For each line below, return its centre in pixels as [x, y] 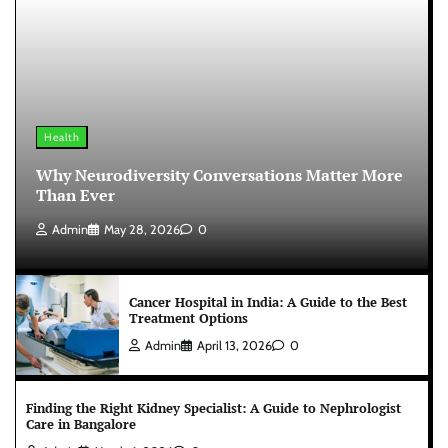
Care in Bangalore [81, 424]
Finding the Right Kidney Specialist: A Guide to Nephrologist [213, 408]
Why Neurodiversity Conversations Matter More [219, 174]
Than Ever [75, 194]
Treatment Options [188, 318]
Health [61, 136]
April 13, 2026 [234, 345]
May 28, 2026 [142, 229]
